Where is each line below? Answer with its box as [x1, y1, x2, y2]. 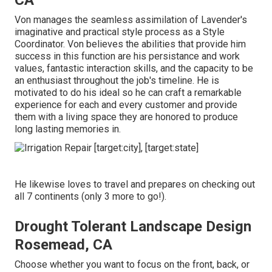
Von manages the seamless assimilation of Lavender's [15, 14, 247, 26]
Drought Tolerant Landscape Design [15, 217, 251, 235]
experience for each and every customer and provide [15, 99, 237, 111]
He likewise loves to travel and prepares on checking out [15, 178, 255, 190]
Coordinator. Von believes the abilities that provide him [15, 38, 246, 50]
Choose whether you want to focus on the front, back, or [15, 258, 250, 270]
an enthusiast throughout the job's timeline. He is [15, 75, 219, 87]
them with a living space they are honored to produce [15, 111, 238, 123]
